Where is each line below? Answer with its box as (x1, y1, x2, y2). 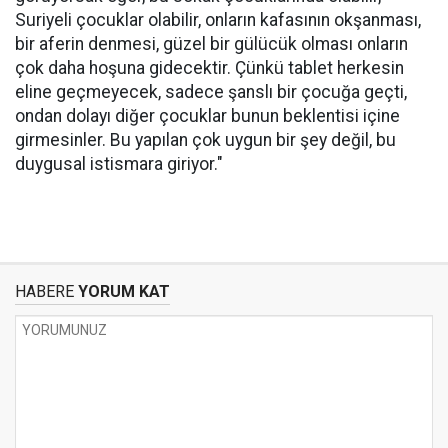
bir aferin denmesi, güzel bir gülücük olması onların (15, 34, 408, 54)
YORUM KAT (74, 282, 170, 301)
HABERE (15, 282, 74, 301)
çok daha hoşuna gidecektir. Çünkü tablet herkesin (15, 58, 404, 78)
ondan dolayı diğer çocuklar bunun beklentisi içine (15, 106, 400, 126)
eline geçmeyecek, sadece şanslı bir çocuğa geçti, (15, 82, 407, 102)
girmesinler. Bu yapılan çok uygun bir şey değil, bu (15, 130, 396, 150)
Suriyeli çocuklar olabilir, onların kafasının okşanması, (15, 10, 421, 30)
